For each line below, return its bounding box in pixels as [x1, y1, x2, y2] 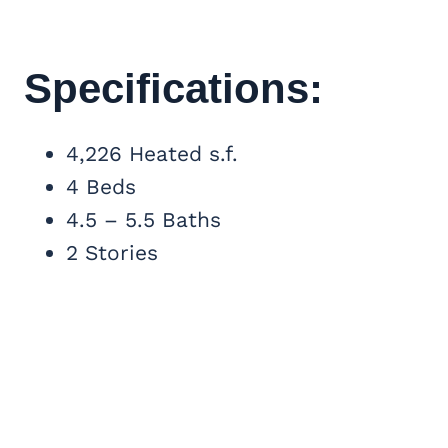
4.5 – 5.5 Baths [66, 206, 221, 232]
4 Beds [66, 173, 136, 199]
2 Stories [66, 239, 158, 265]
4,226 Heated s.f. [66, 140, 238, 166]
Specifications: [24, 64, 323, 112]
